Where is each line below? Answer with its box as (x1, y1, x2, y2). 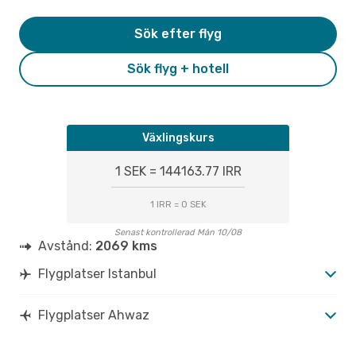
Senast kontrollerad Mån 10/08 (114, 226, 242, 238)
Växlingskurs (141, 130, 215, 145)
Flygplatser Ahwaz (38, 307, 149, 323)
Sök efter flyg (134, 25, 222, 41)
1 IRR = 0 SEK (149, 199, 207, 210)
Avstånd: (38, 238, 95, 253)
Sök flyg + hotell (127, 60, 229, 76)
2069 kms (95, 238, 157, 253)
